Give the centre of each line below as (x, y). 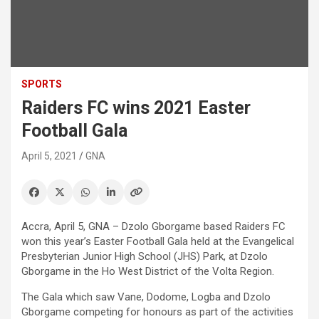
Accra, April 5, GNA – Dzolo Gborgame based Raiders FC (153, 227)
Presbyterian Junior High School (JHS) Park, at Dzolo (145, 257)
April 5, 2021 (49, 156)
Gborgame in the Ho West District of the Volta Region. (148, 272)
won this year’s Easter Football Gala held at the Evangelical (158, 242)
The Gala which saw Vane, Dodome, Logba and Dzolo (146, 297)
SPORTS (42, 84)
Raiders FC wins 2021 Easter (136, 108)
